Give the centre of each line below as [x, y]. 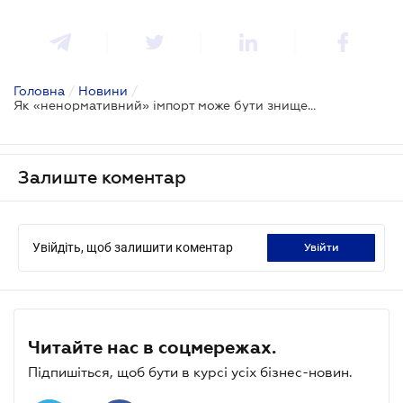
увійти [324, 247]
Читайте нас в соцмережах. [152, 347]
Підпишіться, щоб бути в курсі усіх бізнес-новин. [190, 372]
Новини [103, 90]
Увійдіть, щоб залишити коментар [133, 247]
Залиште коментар [102, 177]
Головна [39, 90]
